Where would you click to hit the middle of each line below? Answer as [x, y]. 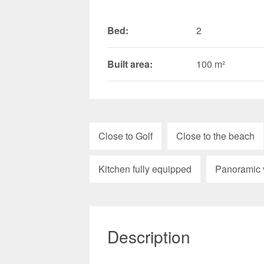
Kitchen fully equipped [145, 169]
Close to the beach [215, 136]
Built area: [130, 64]
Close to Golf [126, 136]
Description [149, 236]
